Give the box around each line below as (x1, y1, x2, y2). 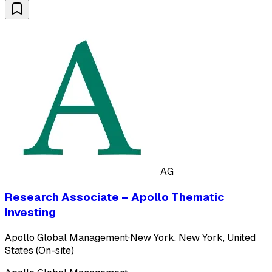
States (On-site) (5, 243, 74, 257)
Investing (5, 204, 56, 220)
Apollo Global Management (5, 231, 128, 244)
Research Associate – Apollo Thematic (5, 189, 224, 205)
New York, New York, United (130, 231, 256, 244)
